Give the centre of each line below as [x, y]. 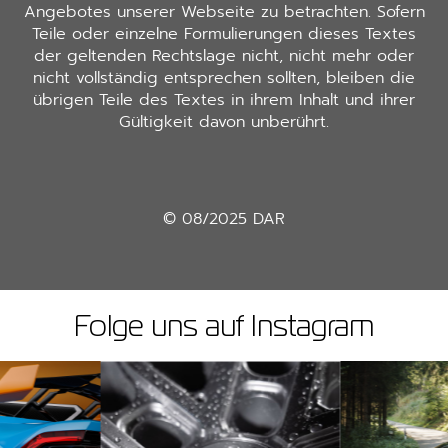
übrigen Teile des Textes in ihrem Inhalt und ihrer [224, 99]
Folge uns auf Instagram [224, 328]
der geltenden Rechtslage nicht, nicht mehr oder [224, 55]
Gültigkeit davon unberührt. [224, 121]
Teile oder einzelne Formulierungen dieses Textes [224, 33]
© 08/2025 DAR [224, 219]
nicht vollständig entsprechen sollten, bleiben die [224, 77]
